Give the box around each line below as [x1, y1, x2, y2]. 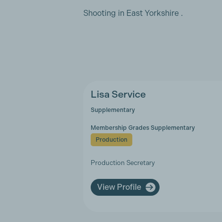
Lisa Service [91, 88, 146, 100]
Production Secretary [91, 159, 155, 166]
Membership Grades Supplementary [91, 124, 195, 131]
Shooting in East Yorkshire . [83, 8, 183, 18]
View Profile [97, 182, 141, 192]
